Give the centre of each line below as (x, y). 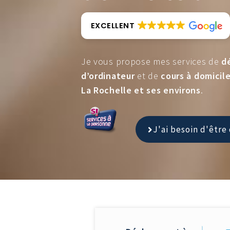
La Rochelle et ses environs (141, 90)
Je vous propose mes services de (151, 62)
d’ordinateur (108, 76)
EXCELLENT (113, 25)
